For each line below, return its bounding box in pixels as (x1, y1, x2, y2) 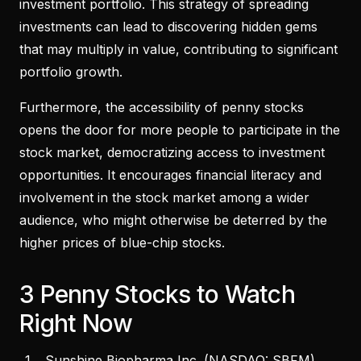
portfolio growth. (19, 63, 122, 80)
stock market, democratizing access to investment (19, 143, 325, 160)
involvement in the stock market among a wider (19, 189, 309, 205)
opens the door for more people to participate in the (19, 121, 340, 138)
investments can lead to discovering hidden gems (19, 18, 317, 35)
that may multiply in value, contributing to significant (19, 40, 338, 57)
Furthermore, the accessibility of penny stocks (19, 98, 304, 115)
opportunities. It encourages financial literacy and (19, 166, 322, 183)
